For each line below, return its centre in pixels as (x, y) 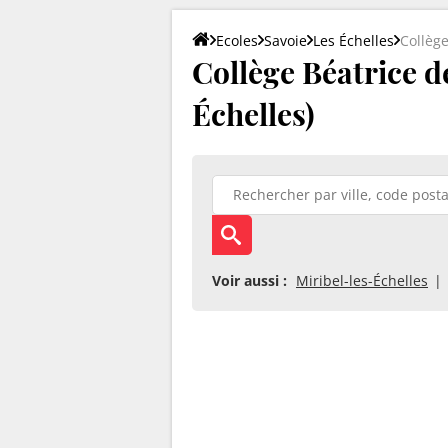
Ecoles (237, 40)
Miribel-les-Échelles (362, 280)
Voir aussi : (249, 280)
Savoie (285, 40)
